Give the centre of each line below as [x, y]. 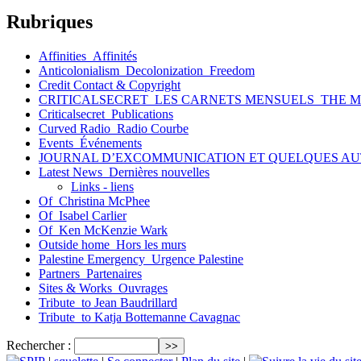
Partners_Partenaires [90, 273]
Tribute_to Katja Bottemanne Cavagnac [139, 317]
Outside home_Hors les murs [112, 244]
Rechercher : [39, 345]
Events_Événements [90, 143]
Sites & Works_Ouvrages [103, 288]
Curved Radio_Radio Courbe [114, 128]
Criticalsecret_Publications [106, 114]
